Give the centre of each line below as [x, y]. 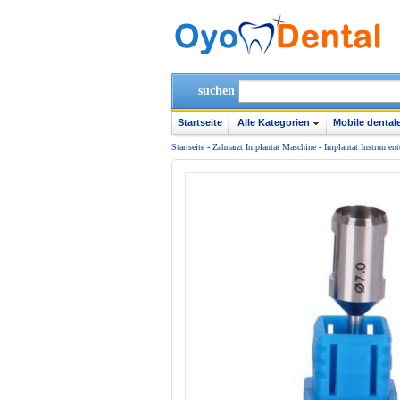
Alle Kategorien [274, 122]
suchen [217, 91]
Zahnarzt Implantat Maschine [264, 147]
